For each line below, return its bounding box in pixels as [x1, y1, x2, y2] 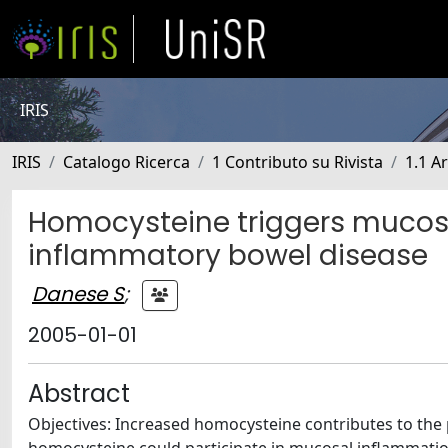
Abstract [28, 377, 130, 410]
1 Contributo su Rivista [212, 151, 383, 173]
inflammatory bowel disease [28, 236, 428, 275]
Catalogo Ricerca [63, 151, 190, 173]
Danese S [32, 279, 124, 308]
